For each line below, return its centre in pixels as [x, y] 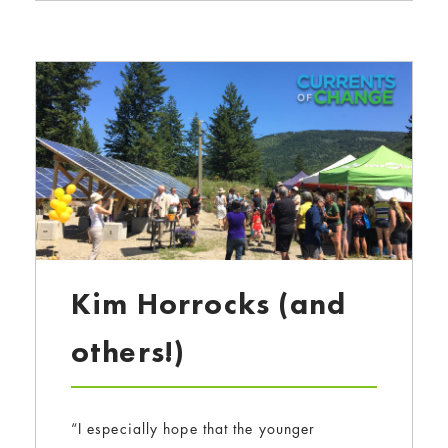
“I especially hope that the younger [193, 428]
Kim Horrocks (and [208, 303]
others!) [128, 351]
